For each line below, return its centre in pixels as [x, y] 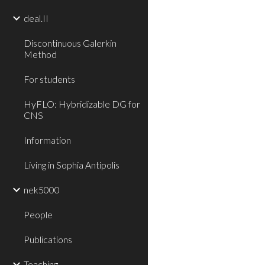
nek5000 [42, 190]
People [38, 214]
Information [47, 140]
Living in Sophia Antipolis [72, 165]
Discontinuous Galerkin [70, 43]
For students [49, 79]
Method [40, 54]
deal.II [36, 18]
